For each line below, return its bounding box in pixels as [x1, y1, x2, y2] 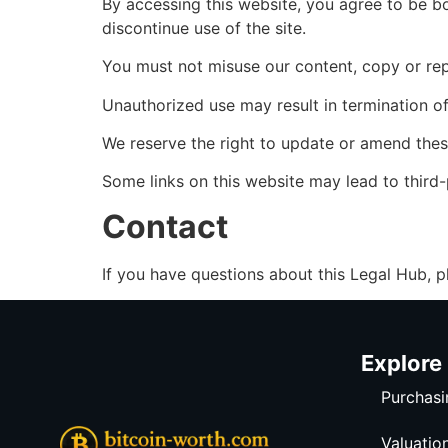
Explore [361, 350, 442, 377]
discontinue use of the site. [102, 17, 306, 38]
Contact [102, 206, 228, 246]
